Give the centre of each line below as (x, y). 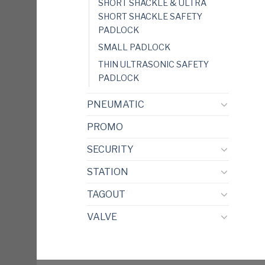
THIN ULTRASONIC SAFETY (153, 64)
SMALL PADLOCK (134, 47)
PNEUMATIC (116, 104)
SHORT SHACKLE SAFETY (150, 16)
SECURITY (110, 149)
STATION (108, 172)
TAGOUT (106, 194)
